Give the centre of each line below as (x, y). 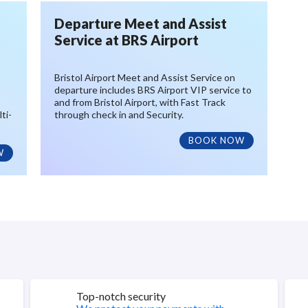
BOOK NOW (217, 140)
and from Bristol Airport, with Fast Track (140, 102)
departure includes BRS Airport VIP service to (153, 90)
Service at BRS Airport (126, 40)
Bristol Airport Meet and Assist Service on (145, 77)
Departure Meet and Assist (141, 23)
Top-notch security (121, 296)
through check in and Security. (119, 114)
